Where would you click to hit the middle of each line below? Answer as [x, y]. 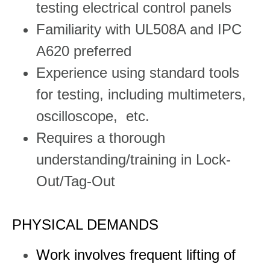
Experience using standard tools [138, 72]
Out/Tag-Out [78, 181]
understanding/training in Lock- [133, 159]
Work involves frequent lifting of [136, 254]
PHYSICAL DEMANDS [85, 224]
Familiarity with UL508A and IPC [139, 29]
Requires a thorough [101, 137]
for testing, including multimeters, [141, 94]
